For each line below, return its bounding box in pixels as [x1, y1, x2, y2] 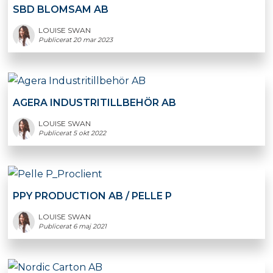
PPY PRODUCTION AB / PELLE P [13, 190, 172, 202]
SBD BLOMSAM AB [13, 4, 109, 16]
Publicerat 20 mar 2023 [38, 36, 113, 44]
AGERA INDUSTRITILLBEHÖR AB [13, 97, 177, 109]
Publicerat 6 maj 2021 [38, 222, 107, 230]
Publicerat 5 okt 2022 [38, 129, 107, 138]
